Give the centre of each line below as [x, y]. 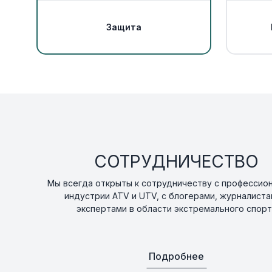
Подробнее [177, 257]
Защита [124, 27]
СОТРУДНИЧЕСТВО [177, 162]
